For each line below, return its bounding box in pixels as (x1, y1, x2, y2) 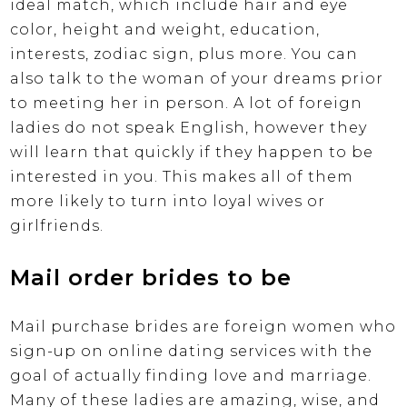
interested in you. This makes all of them (10, 168, 354, 186)
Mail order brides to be (10, 264, 293, 292)
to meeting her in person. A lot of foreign (10, 94, 363, 113)
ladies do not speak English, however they (10, 119, 368, 137)
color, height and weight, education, (10, 21, 321, 39)
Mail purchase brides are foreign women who (10, 318, 397, 336)
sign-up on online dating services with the (10, 342, 373, 361)
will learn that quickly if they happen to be (10, 144, 374, 162)
